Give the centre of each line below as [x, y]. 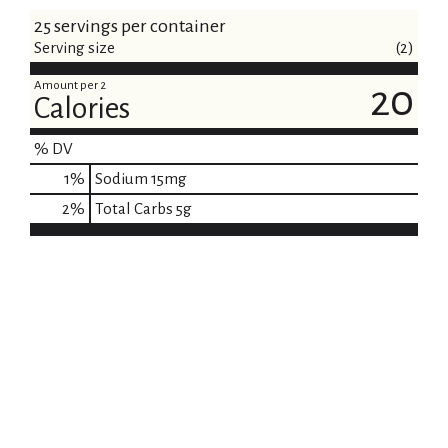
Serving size [74, 47]
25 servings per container [130, 26]
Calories [82, 108]
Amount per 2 [70, 85]
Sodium [121, 178]
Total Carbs [134, 208]
